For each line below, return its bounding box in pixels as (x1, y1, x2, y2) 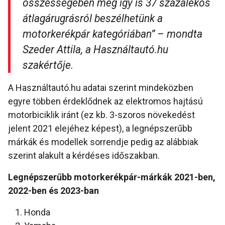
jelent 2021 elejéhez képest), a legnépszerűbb (8, 123, 192, 134)
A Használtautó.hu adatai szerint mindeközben (8, 82, 193, 93)
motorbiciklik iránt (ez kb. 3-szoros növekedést (8, 109, 195, 121)
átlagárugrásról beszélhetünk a (23, 12, 163, 25)
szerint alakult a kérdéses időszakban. (8, 150, 160, 161)
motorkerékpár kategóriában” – (23, 28, 167, 41)
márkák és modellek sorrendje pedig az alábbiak (8, 137, 198, 148)
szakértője (23, 59, 71, 72)
